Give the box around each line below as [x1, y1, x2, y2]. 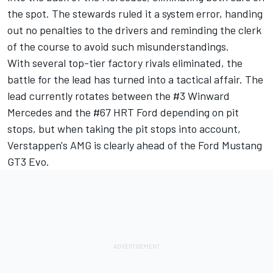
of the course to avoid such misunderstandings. [7, 40, 229, 54]
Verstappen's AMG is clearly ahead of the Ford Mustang [7, 138, 262, 152]
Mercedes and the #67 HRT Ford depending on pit [7, 105, 239, 119]
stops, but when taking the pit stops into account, [7, 122, 241, 136]
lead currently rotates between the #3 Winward [7, 89, 230, 103]
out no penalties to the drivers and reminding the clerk [7, 23, 261, 37]
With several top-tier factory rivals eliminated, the [7, 56, 243, 70]
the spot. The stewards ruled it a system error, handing [7, 7, 263, 21]
